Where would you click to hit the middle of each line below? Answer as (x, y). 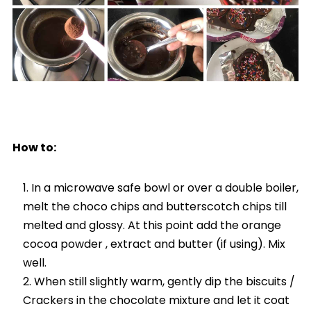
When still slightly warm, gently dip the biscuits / (164, 281)
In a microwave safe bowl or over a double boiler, (165, 187)
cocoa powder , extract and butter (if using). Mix (154, 244)
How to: (34, 147)
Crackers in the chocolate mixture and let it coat (156, 300)
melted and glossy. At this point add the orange (152, 225)
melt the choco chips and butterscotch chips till (154, 206)
